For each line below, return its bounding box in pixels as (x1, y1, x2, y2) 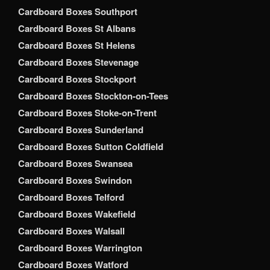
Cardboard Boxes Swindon (18, 174, 132, 187)
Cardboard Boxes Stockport (18, 72, 136, 86)
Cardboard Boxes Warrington (18, 241, 142, 255)
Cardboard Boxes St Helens (18, 39, 135, 52)
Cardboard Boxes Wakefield (18, 207, 136, 221)
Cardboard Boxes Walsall (18, 224, 125, 238)
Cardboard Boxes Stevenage (18, 55, 139, 69)
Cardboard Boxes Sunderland (18, 123, 143, 137)
